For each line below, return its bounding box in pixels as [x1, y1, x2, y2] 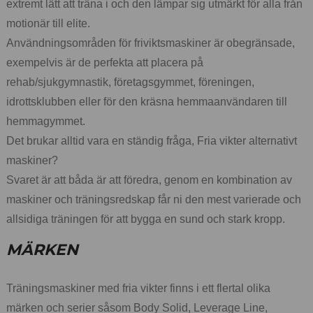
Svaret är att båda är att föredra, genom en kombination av [6, 173, 292, 186]
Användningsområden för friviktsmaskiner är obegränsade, [6, 36, 295, 49]
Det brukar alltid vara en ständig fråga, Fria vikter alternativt [6, 134, 297, 147]
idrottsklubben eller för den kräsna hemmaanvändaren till [6, 95, 287, 108]
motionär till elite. [6, 17, 90, 29]
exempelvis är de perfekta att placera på [6, 56, 203, 68]
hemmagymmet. [6, 115, 85, 127]
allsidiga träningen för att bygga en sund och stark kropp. [6, 212, 285, 225]
